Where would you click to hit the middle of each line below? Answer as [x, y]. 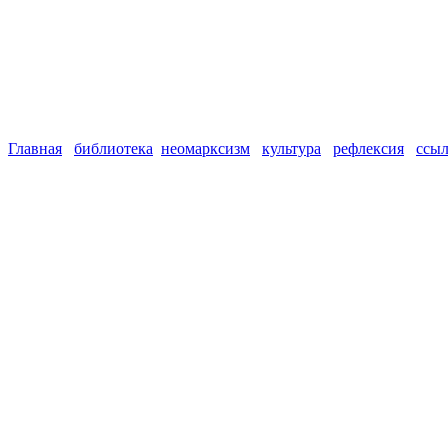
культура [291, 148]
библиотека [113, 148]
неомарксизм [205, 148]
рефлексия [368, 148]
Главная [35, 148]
